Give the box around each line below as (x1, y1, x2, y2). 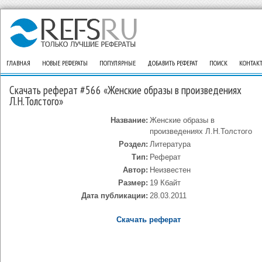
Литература (149, 140, 191, 149)
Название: (110, 116, 148, 125)
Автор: (122, 166, 148, 174)
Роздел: (118, 140, 148, 149)
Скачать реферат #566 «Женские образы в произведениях (9, 83, 242, 97)
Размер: (118, 178, 148, 187)
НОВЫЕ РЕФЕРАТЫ (42, 58, 88, 67)
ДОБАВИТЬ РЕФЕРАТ (147, 58, 198, 67)
